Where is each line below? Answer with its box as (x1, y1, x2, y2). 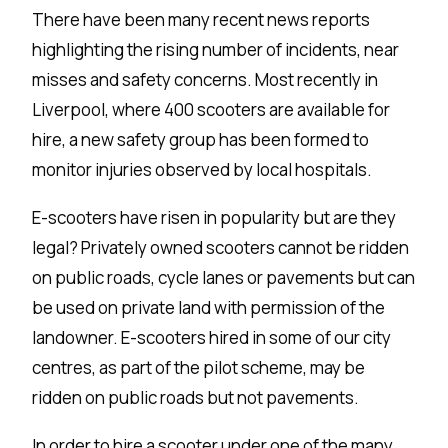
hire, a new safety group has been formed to (32, 128, 370, 152)
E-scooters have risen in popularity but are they (32, 206, 397, 230)
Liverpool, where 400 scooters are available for (32, 98, 391, 122)
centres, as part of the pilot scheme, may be (32, 356, 366, 380)
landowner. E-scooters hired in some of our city (32, 326, 392, 350)
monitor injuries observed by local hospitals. (32, 158, 373, 182)
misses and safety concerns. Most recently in (32, 68, 379, 92)
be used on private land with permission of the (32, 296, 386, 320)
